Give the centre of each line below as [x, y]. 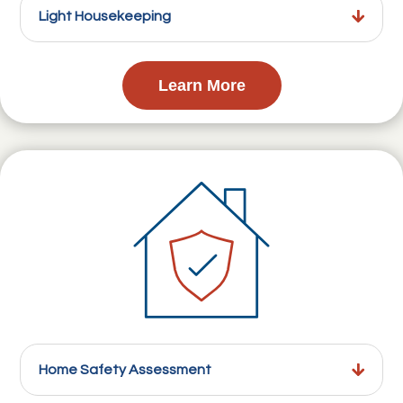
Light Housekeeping [105, 17]
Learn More [201, 86]
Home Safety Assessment [125, 370]
